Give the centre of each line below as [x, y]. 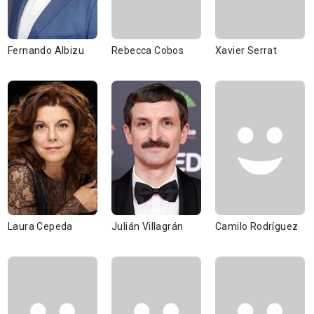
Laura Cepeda [40, 226]
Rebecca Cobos [148, 50]
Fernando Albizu [46, 50]
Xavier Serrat [246, 50]
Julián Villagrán [148, 226]
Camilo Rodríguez [257, 226]
